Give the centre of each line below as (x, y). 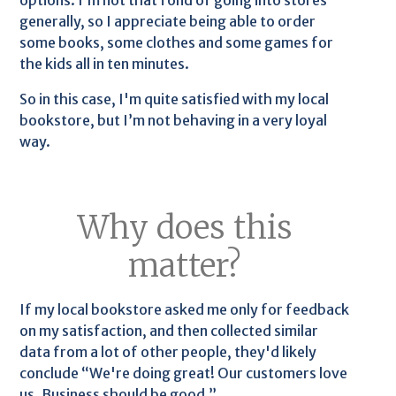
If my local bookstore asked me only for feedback (185, 309)
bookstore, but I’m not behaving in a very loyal (174, 120)
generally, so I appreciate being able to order (168, 21)
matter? (185, 266)
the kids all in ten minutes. (105, 64)
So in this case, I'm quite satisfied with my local (175, 99)
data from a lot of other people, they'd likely (168, 352)
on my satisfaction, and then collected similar (169, 331)
